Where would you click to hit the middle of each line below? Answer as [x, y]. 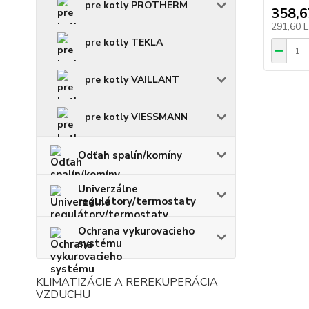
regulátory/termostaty [137, 201]
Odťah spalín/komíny [130, 155]
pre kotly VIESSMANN [136, 117]
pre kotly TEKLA [124, 42]
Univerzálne [108, 189]
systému [100, 243]
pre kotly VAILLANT [132, 79]
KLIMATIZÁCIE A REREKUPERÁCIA [127, 282]
